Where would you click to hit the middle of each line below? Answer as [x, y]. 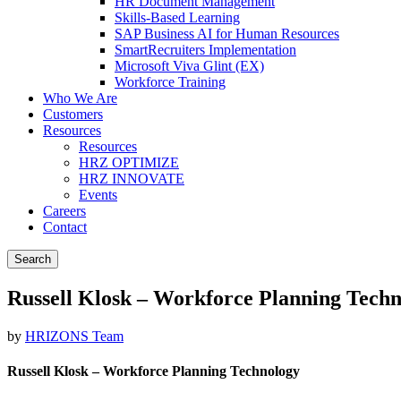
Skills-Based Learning [177, 17]
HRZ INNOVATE [132, 179]
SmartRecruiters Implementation [205, 50]
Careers [64, 211]
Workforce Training [170, 82]
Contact [65, 227]
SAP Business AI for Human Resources [227, 34]
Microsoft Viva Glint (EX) [189, 66]
